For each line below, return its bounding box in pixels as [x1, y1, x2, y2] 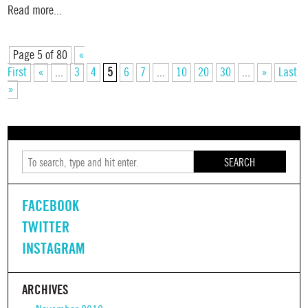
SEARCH [224, 157, 256, 170]
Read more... [8, 4, 63, 18]
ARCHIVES [22, 281, 69, 298]
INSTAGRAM [22, 239, 85, 258]
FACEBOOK [22, 196, 80, 216]
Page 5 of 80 [13, 49, 68, 63]
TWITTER [22, 217, 70, 237]
